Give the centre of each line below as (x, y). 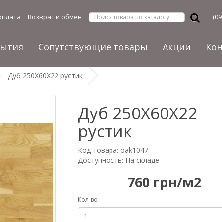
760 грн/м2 (165, 182)
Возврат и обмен (55, 17)
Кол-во (87, 199)
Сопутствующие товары (93, 47)
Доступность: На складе (118, 160)
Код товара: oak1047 (113, 150)
